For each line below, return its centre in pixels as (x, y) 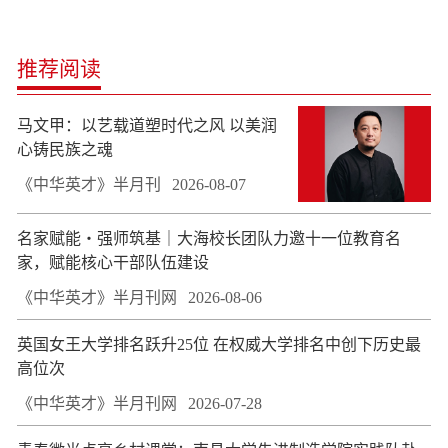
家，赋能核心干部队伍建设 (113, 262)
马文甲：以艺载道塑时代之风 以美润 (123, 126)
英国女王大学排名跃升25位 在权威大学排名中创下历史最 (219, 344)
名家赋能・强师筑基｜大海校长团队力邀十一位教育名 (209, 238)
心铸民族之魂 (65, 150)
